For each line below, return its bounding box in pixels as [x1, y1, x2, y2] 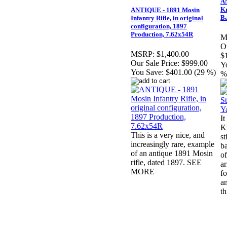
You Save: [131, 68, 164, 77]
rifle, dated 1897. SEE [131, 158, 202, 167]
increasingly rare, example [131, 140, 214, 149]
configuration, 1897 [131, 22, 187, 30]
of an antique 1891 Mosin [131, 149, 213, 158]
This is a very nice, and [131, 131, 205, 140]
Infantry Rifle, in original [131, 14, 203, 22]
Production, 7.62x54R [131, 30, 193, 39]
